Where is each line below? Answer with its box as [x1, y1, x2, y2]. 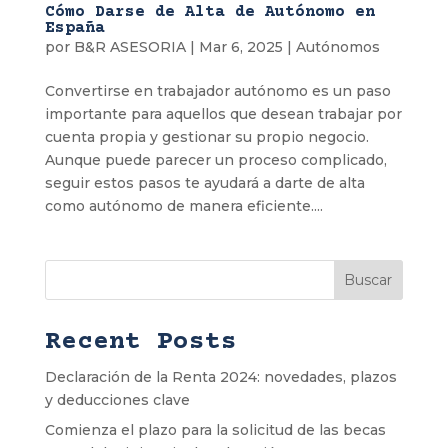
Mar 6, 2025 [198, 37, 283, 56]
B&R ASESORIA [73, 37, 186, 56]
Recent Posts [44, 327, 237, 357]
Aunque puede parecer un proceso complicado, [44, 150, 387, 169]
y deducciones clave [44, 390, 190, 409]
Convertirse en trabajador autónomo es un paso [44, 81, 391, 100]
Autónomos [295, 37, 380, 56]
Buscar [344, 270, 393, 289]
